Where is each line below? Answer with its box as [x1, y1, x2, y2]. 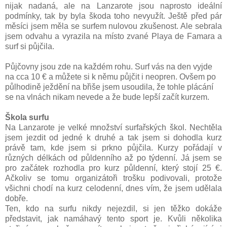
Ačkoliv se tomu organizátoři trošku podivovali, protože [5, 173, 222, 182]
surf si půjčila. [5, 42, 54, 51]
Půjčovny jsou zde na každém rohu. [5, 62, 135, 71]
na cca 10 [5, 72, 42, 81]
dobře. [5, 194, 28, 203]
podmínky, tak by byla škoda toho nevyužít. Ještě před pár [5, 11, 222, 20]
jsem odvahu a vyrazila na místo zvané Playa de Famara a [5, 31, 222, 41]
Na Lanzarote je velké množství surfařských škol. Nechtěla [5, 123, 222, 132]
